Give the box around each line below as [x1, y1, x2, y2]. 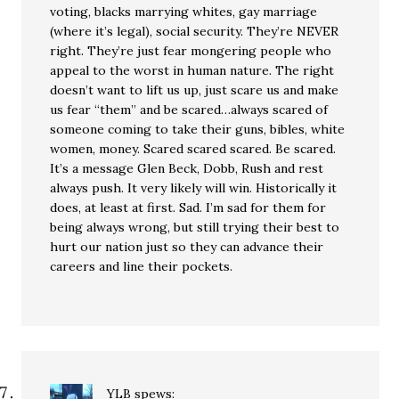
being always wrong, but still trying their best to [50, 219, 340, 235]
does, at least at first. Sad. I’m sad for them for [50, 199, 327, 216]
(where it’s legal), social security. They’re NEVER [50, 23, 339, 39]
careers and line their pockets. [50, 258, 233, 274]
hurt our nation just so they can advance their [50, 239, 324, 255]
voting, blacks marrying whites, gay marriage [50, 4, 318, 20]
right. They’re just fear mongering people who [50, 43, 332, 59]
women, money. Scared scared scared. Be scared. [50, 141, 337, 157]
